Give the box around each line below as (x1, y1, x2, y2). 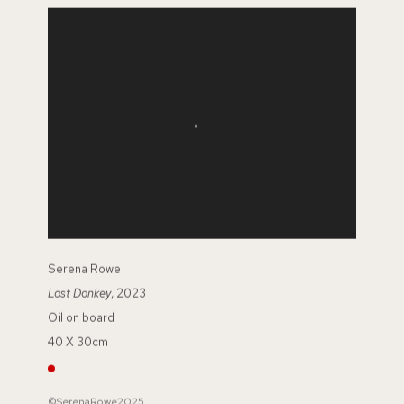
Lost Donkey (48, 285, 112, 301)
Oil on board (48, 309, 115, 326)
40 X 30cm (48, 334, 109, 350)
